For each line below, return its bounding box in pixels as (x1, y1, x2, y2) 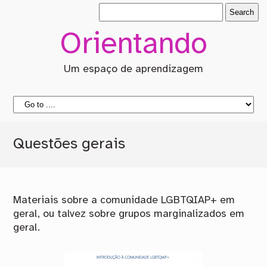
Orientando (59, 29, 207, 61)
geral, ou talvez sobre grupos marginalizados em (13, 208, 245, 219)
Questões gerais (13, 136, 126, 152)
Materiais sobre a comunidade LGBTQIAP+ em (13, 194, 235, 206)
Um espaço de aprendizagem (63, 64, 203, 75)
